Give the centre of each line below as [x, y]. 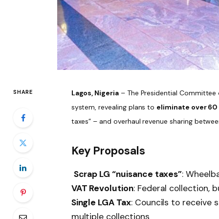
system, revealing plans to [114, 107]
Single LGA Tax [101, 202]
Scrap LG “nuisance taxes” [128, 174]
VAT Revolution [102, 188]
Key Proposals [108, 151]
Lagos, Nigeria [95, 93]
